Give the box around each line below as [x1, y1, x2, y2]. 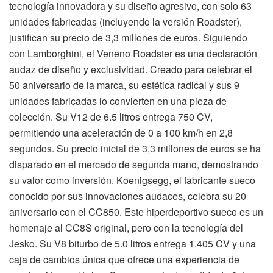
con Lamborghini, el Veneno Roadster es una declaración [9, 46, 257, 60]
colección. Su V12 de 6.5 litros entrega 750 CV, [9, 109, 213, 124]
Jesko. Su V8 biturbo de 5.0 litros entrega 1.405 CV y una [9, 236, 256, 250]
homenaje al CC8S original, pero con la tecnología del [9, 220, 243, 235]
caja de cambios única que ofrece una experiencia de [9, 252, 239, 266]
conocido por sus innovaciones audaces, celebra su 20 [9, 188, 246, 203]
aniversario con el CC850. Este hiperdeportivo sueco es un [9, 204, 263, 219]
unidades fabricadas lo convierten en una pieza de [9, 93, 227, 108]
